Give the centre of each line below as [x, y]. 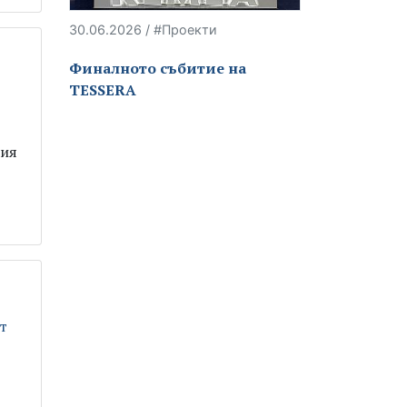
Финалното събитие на [158, 68]
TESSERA [103, 89]
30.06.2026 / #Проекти [143, 29]
